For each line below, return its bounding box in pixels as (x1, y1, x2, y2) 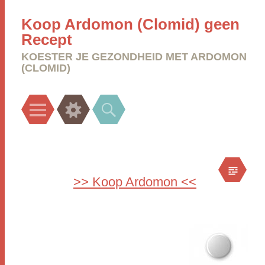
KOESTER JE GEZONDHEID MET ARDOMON (21, 51, 247, 63)
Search (115, 97, 148, 109)
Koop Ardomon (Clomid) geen (21, 15, 240, 33)
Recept (21, 31, 72, 49)
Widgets (79, 97, 118, 109)
